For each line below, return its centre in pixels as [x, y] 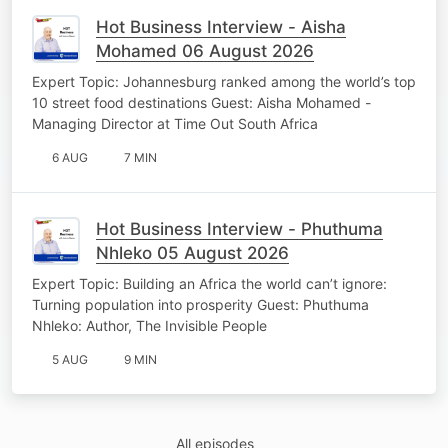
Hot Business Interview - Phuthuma [239, 228]
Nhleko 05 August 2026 [192, 252]
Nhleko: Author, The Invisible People [149, 325]
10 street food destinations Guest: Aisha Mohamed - [201, 102]
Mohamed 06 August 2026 [205, 50]
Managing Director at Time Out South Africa [175, 123]
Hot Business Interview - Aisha [221, 26]
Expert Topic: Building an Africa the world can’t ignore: [209, 283]
